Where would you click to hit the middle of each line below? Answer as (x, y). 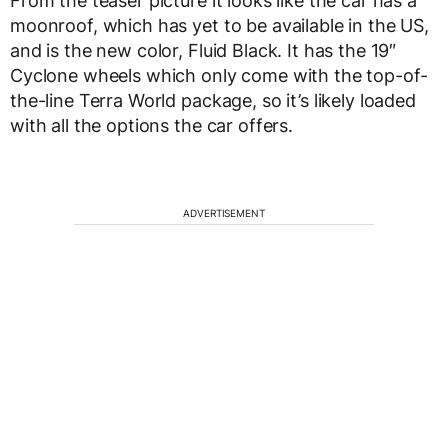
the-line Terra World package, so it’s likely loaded (213, 100)
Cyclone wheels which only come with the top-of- (219, 75)
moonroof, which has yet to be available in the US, (219, 25)
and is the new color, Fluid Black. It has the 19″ (203, 50)
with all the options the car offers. (151, 125)
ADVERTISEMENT (224, 212)
